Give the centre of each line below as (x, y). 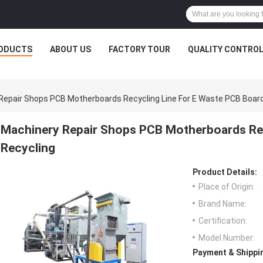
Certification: (223, 221)
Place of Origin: (227, 187)
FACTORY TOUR (139, 49)
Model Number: (227, 238)
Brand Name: (222, 204)
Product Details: (225, 172)
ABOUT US (70, 49)
